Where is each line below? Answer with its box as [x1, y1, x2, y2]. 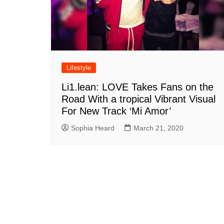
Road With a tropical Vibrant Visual [61, 93, 215, 104]
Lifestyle [66, 63, 91, 71]
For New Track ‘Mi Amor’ [61, 105, 171, 116]
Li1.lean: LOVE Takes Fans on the [61, 81, 213, 92]
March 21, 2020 [133, 123, 183, 132]
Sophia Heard [71, 123, 114, 132]
